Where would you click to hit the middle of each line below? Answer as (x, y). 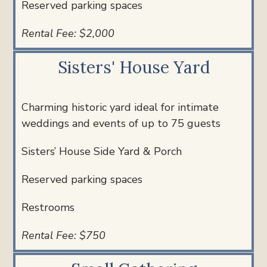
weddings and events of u (85, 123)
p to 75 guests (184, 123)
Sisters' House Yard (133, 67)
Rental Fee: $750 (64, 235)
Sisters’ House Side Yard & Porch (102, 151)
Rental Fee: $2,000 (68, 33)
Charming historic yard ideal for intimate (120, 107)
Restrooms (48, 207)
